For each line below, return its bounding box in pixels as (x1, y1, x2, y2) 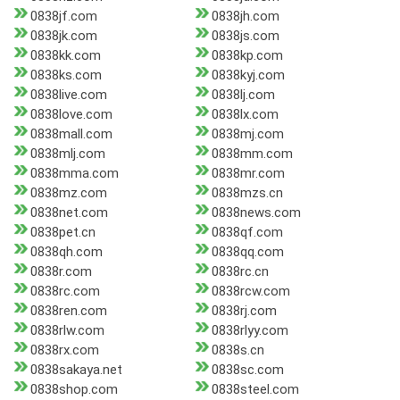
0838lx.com (211, 106, 279, 123)
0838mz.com (30, 185, 107, 202)
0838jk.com (30, 28, 97, 45)
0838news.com (211, 204, 301, 221)
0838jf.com (30, 8, 97, 25)
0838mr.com (211, 165, 285, 182)
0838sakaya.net (30, 362, 122, 379)
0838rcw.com (211, 283, 290, 300)
